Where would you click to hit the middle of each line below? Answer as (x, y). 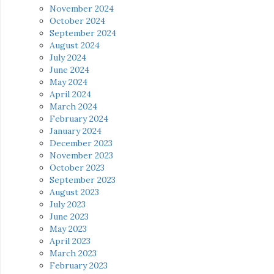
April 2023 (70, 241)
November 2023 (81, 156)
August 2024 (75, 46)
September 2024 (83, 33)
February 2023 (79, 266)
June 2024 (69, 70)
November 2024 (82, 9)
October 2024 (77, 21)
